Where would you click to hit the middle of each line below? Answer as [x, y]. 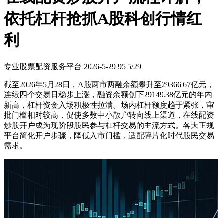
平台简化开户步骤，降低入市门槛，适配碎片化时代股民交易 [109, 135]
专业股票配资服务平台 [43, 66]
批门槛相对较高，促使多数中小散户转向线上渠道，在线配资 [109, 115]
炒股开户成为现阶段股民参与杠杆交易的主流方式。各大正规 [109, 125]
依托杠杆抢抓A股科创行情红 [103, 19]
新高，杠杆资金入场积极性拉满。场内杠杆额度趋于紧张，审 [109, 105]
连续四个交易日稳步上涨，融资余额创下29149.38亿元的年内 [108, 94]
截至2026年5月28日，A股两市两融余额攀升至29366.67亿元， [109, 84]
